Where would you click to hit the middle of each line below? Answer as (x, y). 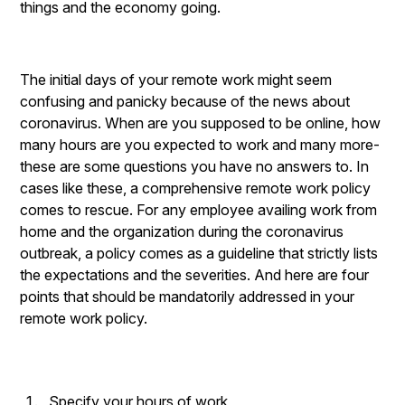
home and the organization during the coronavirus (182, 231)
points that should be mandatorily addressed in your (188, 297)
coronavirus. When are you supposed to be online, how (201, 123)
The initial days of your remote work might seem (176, 80)
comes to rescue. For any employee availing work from (199, 210)
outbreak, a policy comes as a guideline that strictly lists (199, 253)
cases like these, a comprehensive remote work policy (196, 188)
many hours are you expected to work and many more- (200, 145)
